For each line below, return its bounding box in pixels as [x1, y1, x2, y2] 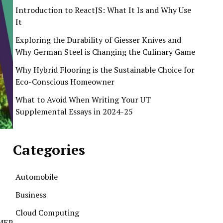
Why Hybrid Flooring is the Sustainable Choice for [15, 64, 195, 75]
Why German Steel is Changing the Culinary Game [15, 46, 195, 57]
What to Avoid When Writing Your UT [15, 94, 151, 105]
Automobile [15, 171, 58, 182]
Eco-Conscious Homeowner [15, 76, 114, 87]
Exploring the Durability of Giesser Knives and [15, 34, 181, 45]
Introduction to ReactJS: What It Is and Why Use [15, 4, 191, 15]
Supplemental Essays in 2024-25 [15, 106, 133, 117]
